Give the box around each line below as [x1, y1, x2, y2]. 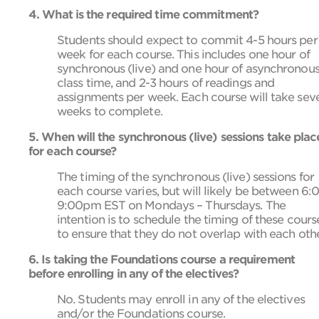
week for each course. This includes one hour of [57, 47, 310, 61]
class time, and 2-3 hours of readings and [57, 75, 275, 90]
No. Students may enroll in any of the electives [57, 292, 305, 306]
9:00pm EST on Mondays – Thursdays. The [57, 198, 286, 212]
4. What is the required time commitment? [28, 7, 259, 21]
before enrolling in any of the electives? [28, 266, 239, 281]
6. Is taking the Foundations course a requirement [28, 252, 295, 266]
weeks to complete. [57, 104, 162, 118]
